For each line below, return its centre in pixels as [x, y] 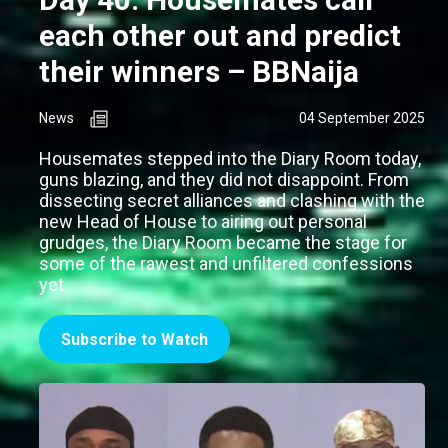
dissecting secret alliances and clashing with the [232, 200]
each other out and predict [220, 35]
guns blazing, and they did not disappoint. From [224, 179]
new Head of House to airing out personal [203, 221]
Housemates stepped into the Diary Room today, [230, 158]
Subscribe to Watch [134, 339]
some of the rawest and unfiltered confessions [226, 263]
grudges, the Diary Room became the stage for [223, 242]
